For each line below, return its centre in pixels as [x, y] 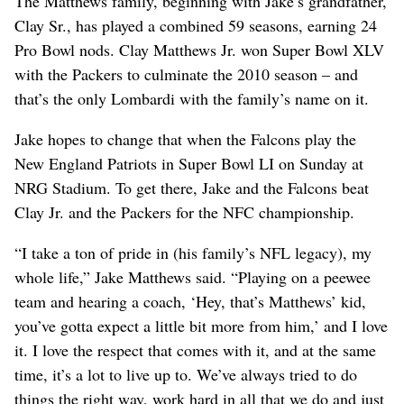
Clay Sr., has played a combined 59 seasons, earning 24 [196, 25]
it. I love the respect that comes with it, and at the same [195, 349]
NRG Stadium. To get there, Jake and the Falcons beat [192, 187]
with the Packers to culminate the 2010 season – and [186, 73]
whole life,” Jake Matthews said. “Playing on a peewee [193, 276]
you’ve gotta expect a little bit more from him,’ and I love [201, 325]
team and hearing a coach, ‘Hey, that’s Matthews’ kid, [190, 301]
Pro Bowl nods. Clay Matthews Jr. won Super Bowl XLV [199, 49]
